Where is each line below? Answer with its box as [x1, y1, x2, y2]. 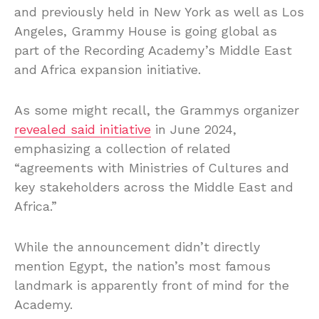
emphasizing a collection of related [14, 140, 231, 156]
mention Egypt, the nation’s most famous [14, 258, 271, 273]
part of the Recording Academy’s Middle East [14, 42, 292, 58]
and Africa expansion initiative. [14, 61, 201, 77]
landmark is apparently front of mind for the [14, 277, 289, 293]
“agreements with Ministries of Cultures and [14, 159, 289, 175]
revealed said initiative [14, 121, 151, 137]
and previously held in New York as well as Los [14, 4, 304, 19]
